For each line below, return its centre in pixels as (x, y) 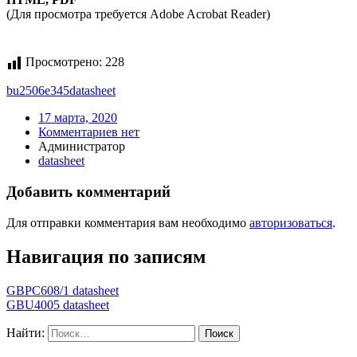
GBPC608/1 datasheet (63, 290)
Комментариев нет (89, 132)
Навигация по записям (106, 256)
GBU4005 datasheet (58, 304)
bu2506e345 (38, 91)
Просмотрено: (64, 62)
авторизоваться (291, 222)
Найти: (25, 332)
